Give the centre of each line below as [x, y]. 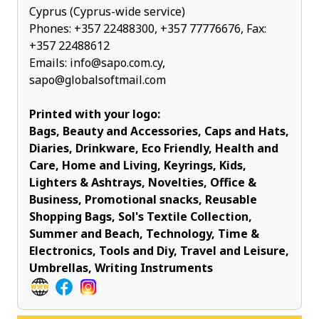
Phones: [52, 28]
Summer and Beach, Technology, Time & [144, 233]
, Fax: [253, 28]
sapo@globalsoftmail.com [98, 79]
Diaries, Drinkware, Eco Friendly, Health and [154, 148]
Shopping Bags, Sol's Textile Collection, [141, 216]
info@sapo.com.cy [116, 62]
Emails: [49, 62]
